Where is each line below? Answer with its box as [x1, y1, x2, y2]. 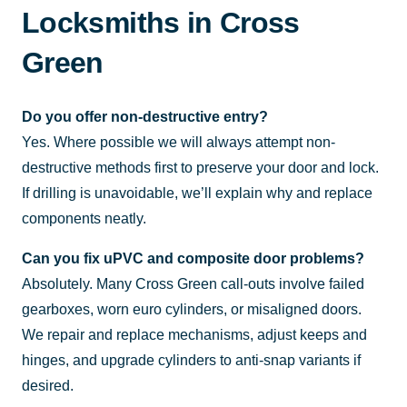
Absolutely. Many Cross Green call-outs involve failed [22, 275, 364, 292]
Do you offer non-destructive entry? [22, 108, 268, 124]
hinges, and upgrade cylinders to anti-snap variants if [22, 352, 361, 368]
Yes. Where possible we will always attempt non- [22, 134, 335, 150]
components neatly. [22, 210, 146, 226]
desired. [22, 377, 74, 393]
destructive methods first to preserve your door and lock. [22, 159, 379, 175]
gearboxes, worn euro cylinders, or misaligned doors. [22, 301, 362, 317]
